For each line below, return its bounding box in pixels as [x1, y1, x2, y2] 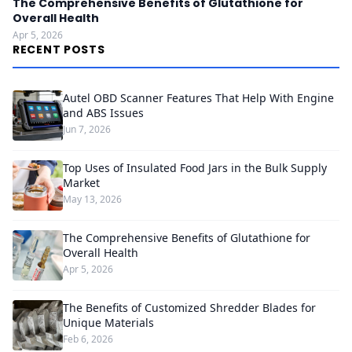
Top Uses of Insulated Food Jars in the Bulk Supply [63, 160, 327, 175]
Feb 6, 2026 [63, 332, 113, 346]
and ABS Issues [63, 105, 144, 120]
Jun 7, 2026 [63, 123, 111, 136]
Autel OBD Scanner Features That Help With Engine [63, 90, 334, 105]
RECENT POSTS [13, 42, 105, 57]
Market [63, 175, 100, 190]
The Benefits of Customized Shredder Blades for [63, 300, 316, 315]
